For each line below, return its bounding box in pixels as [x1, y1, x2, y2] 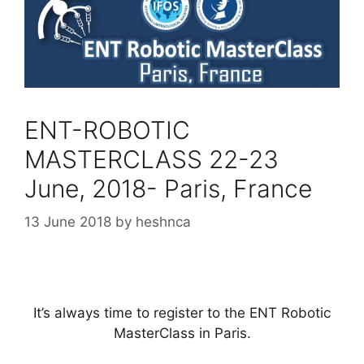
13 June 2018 [24, 214, 111, 231]
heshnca [136, 214, 191, 231]
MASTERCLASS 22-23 [24, 144, 279, 174]
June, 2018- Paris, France [24, 173, 312, 203]
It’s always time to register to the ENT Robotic [33, 304, 331, 321]
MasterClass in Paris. [113, 324, 251, 341]
